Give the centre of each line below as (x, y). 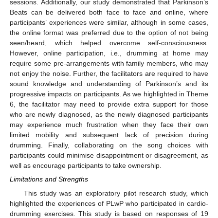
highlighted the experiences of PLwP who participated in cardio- (109, 203)
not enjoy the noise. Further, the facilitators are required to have (109, 74)
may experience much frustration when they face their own (109, 125)
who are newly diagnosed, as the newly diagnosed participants (109, 115)
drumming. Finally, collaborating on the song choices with (109, 145)
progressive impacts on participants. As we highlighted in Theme (109, 94)
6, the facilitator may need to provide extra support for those (109, 104)
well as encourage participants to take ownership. (86, 166)
